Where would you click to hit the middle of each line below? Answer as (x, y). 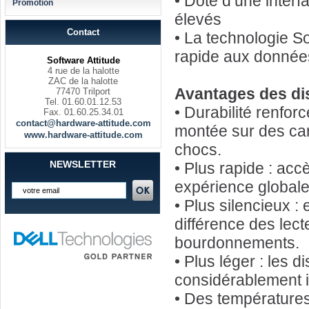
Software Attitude (83, 60)
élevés (198, 19)
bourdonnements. (237, 243)
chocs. (198, 150)
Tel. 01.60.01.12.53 (83, 102)
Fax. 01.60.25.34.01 (83, 112)
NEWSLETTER (82, 164)
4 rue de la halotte (83, 71)
